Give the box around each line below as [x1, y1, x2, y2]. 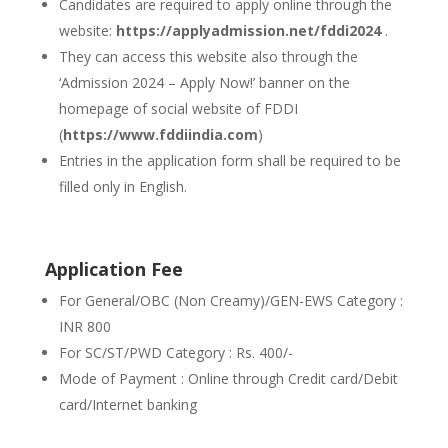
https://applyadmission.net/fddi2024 [115, 21, 381, 40]
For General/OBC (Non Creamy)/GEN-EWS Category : [58, 291, 403, 310]
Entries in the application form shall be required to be [58, 151, 401, 170]
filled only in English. [58, 177, 191, 196]
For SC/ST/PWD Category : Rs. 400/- [58, 343, 293, 362]
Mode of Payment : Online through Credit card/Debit [58, 369, 398, 388]
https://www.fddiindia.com [62, 125, 258, 144]
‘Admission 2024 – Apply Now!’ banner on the [58, 73, 350, 92]
